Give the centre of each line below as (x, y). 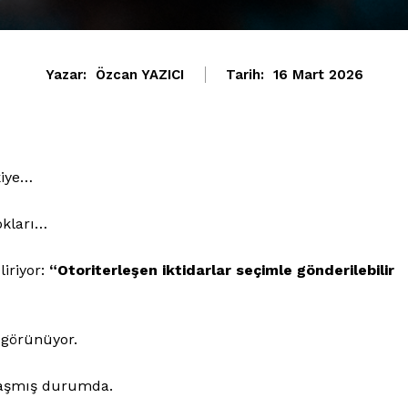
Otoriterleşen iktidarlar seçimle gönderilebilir (226, 270)
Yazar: (66, 75)
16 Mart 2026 (318, 75)
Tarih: (245, 75)
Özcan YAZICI (139, 75)
